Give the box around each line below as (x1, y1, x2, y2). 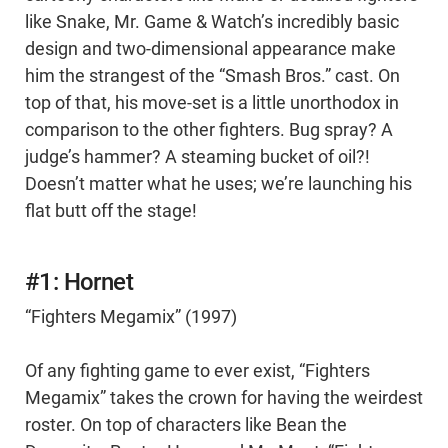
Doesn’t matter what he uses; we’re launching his (25, 173, 412, 194)
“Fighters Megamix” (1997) (25, 306, 237, 327)
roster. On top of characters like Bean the (25, 414, 347, 435)
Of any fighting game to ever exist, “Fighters (25, 360, 370, 381)
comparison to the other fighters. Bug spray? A (25, 119, 393, 140)
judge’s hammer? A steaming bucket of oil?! (25, 146, 370, 167)
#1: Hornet (25, 267, 133, 296)
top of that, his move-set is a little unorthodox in (25, 92, 399, 113)
